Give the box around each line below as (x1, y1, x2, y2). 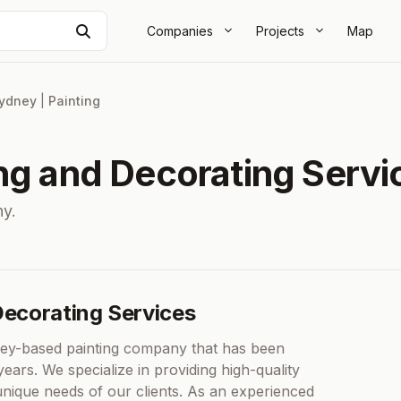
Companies (147, 22, 213, 38)
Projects (256, 22, 304, 38)
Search (90, 21, 137, 39)
